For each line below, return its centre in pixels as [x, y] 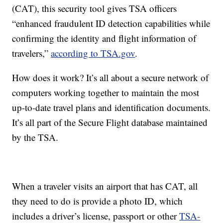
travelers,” [32, 53]
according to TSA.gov [93, 53]
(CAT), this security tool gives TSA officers [95, 8]
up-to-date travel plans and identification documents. [111, 108]
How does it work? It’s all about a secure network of [111, 78]
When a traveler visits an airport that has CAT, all [105, 186]
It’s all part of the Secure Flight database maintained [110, 122]
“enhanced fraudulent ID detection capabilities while [111, 23]
